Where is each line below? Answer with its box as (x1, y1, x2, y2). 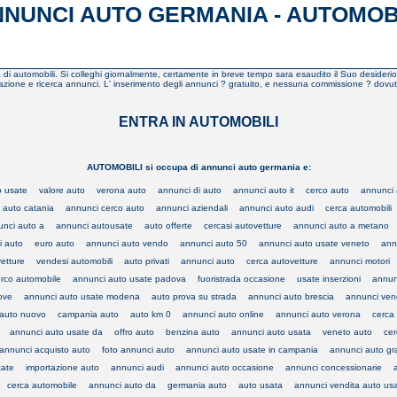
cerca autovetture (246, 255, 318, 266)
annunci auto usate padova (73, 273, 186, 284)
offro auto (114, 326, 154, 337)
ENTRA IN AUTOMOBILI (119, 113, 278, 129)
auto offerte (144, 220, 192, 230)
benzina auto (166, 326, 220, 337)
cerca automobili (325, 202, 392, 213)
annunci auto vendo (86, 237, 168, 248)
